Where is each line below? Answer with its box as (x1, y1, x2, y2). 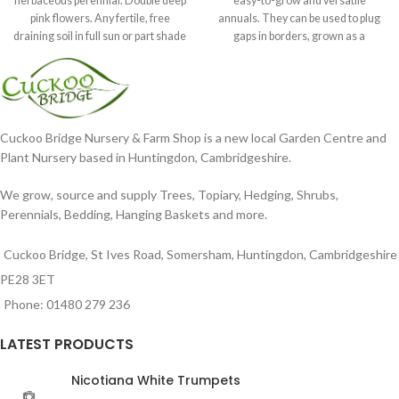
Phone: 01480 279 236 (4, 296, 130, 312)
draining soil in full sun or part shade (13, 29, 186, 43)
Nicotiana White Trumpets (71, 370, 240, 389)
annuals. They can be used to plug (218, 12, 380, 25)
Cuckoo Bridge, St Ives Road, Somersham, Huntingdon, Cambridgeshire (4, 246, 397, 262)
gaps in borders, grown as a (233, 29, 365, 43)
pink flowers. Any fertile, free (29, 12, 170, 25)
